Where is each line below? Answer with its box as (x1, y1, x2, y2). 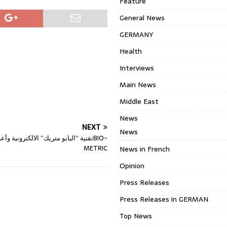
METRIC (84, 142, 108, 154)
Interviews (120, 62, 155, 73)
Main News (120, 79, 157, 90)
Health (120, 46, 142, 57)
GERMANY (120, 29, 154, 40)
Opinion (120, 160, 145, 171)
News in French (120, 143, 170, 155)
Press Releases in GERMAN (120, 194, 209, 205)
